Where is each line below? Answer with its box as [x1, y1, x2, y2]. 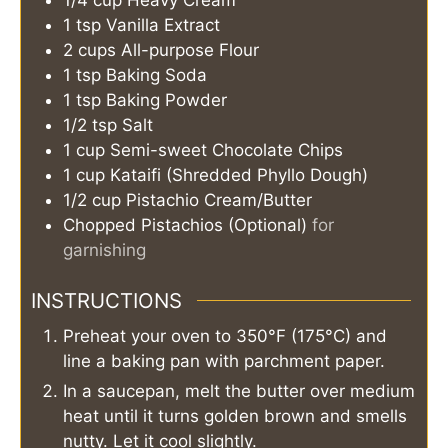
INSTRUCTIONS [31, 287, 182, 313]
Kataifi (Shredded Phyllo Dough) [110, 165, 368, 186]
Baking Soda [106, 65, 207, 86]
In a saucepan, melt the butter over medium [63, 380, 415, 401]
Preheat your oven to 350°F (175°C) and [63, 325, 387, 346]
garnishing [63, 240, 146, 261]
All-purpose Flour [121, 40, 259, 61]
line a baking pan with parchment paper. [63, 350, 385, 371]
